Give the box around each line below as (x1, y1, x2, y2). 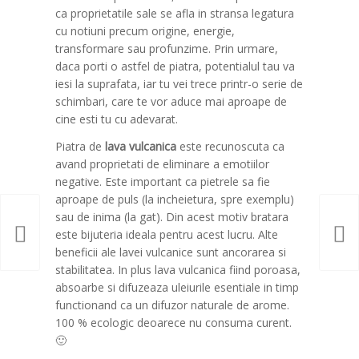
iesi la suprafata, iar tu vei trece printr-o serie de (55, 75, 304, 91)
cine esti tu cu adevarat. (55, 111, 179, 127)
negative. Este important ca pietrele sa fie (55, 173, 271, 189)
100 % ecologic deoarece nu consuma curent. (55, 314, 292, 330)
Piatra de (55, 138, 106, 154)
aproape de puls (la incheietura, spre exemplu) (55, 191, 295, 207)
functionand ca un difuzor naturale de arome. (55, 296, 293, 313)
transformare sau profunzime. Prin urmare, (55, 40, 279, 56)
